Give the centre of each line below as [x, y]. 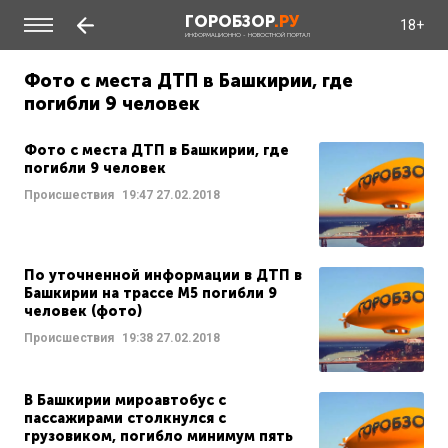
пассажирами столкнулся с [125, 418]
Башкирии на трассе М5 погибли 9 [150, 293]
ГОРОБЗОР [229, 21]
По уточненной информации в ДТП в [163, 275]
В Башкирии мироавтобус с [125, 400]
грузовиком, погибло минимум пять [158, 436]
